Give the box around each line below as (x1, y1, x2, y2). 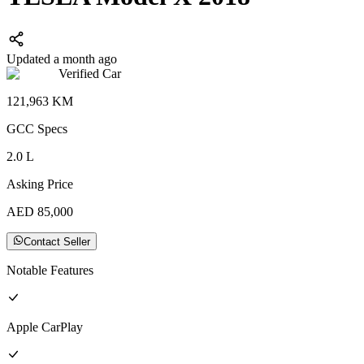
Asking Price (6, 176, 73, 191)
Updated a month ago (6, 51, 117, 66)
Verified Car (58, 66, 121, 80)
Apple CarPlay (6, 320, 83, 335)
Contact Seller (24, 236, 91, 249)
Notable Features (6, 263, 93, 278)
